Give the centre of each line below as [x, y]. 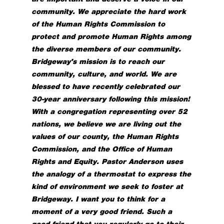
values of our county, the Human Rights [105, 136]
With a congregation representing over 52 [110, 111]
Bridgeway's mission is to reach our [98, 61]
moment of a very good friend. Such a [102, 211]
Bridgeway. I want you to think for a [98, 199]
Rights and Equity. [65, 161]
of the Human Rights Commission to [98, 24]
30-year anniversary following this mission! [111, 99]
